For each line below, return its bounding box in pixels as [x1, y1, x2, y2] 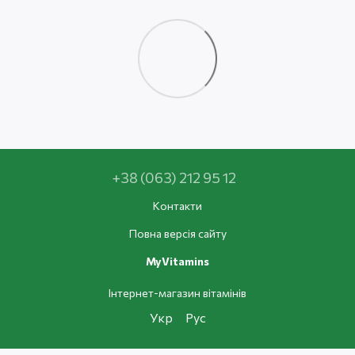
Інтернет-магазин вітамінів [109, 285, 246, 300]
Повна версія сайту [128, 226, 227, 240]
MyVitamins [146, 254, 209, 268]
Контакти [153, 198, 202, 212]
